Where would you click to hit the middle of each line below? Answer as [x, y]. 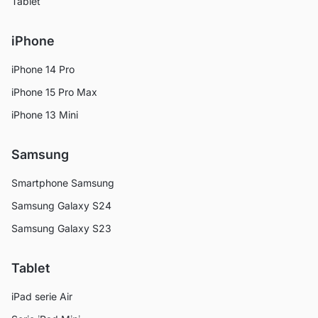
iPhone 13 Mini [45, 114]
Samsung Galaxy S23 [61, 228]
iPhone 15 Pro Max [54, 92]
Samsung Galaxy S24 [61, 205]
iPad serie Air [42, 296]
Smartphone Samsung [63, 182]
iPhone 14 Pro [43, 69]
